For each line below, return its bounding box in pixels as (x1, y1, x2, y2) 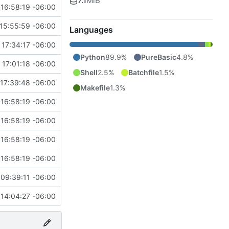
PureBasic (141, 52, 176, 61)
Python (80, 52, 105, 61)
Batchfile (128, 67, 159, 77)
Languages (70, 24, 113, 35)
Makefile (80, 83, 110, 92)
